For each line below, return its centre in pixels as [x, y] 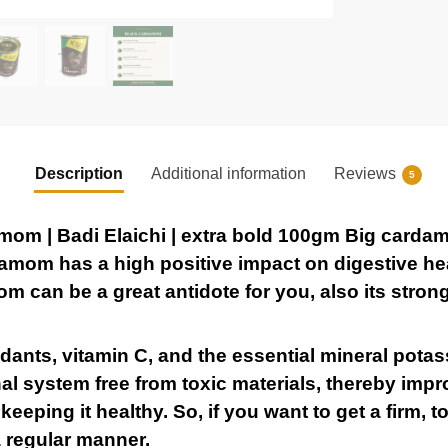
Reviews [364, 173]
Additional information [228, 173]
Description [78, 173]
